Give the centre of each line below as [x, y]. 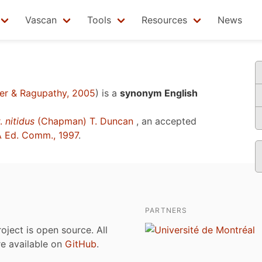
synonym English [159, 93]
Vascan [41, 20]
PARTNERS [166, 210]
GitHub [81, 244]
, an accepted [165, 121]
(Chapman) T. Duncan [84, 121]
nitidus [20, 121]
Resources [164, 20]
